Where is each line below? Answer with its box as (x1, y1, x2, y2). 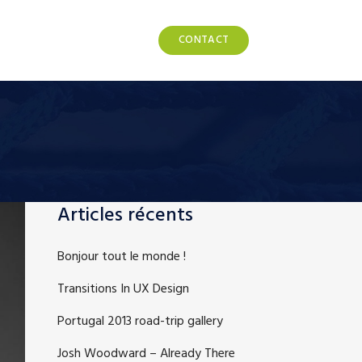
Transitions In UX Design (57, 279, 189, 300)
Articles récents (57, 200, 193, 231)
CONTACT (179, 32, 229, 48)
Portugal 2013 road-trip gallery (57, 311, 223, 332)
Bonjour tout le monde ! (57, 246, 186, 267)
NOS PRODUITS (47, 32, 131, 48)
